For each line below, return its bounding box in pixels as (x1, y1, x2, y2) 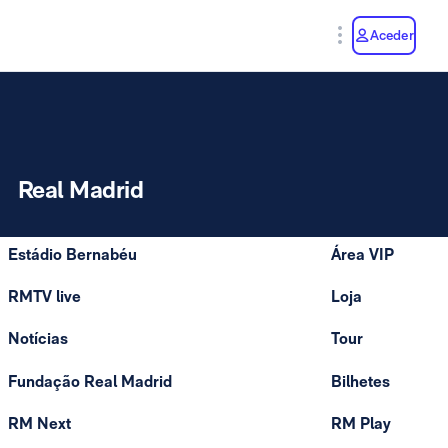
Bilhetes (331, 371, 390, 391)
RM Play (331, 413, 391, 433)
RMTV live (8, 287, 81, 307)
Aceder (369, 26, 414, 43)
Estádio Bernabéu (8, 245, 137, 264)
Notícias (8, 329, 68, 349)
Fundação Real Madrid (8, 371, 172, 391)
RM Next (8, 413, 71, 433)
